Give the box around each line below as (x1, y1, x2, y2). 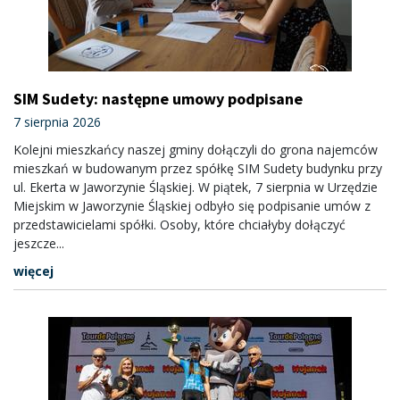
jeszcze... (13, 235, 64, 252)
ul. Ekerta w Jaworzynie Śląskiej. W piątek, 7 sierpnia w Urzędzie (13, 179, 378, 196)
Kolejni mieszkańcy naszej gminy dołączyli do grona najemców (13, 141, 378, 158)
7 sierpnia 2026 (13, 113, 101, 130)
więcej (13, 262, 54, 279)
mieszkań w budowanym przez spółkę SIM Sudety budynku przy (13, 160, 382, 177)
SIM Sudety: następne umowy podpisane (13, 88, 303, 109)
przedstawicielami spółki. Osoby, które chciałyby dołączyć (13, 216, 346, 233)
